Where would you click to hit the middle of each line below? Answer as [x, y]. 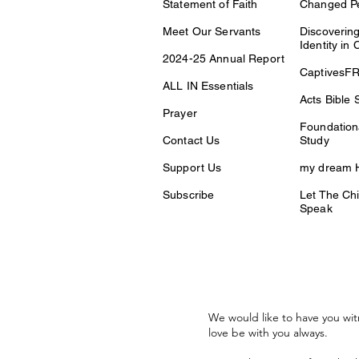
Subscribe [189, 195]
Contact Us [192, 140]
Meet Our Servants [212, 31]
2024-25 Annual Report [224, 58]
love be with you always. [268, 333]
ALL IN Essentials [208, 86]
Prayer [180, 113]
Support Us [192, 167]
